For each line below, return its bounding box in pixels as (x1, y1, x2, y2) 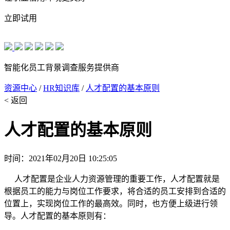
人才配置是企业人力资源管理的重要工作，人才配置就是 (4, 174, 220, 183)
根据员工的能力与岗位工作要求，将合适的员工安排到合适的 (4, 186, 226, 196)
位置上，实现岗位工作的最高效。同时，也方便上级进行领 (4, 199, 218, 208)
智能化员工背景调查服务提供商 (4, 63, 119, 72)
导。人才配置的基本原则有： (4, 211, 111, 220)
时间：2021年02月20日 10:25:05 (4, 154, 117, 163)
